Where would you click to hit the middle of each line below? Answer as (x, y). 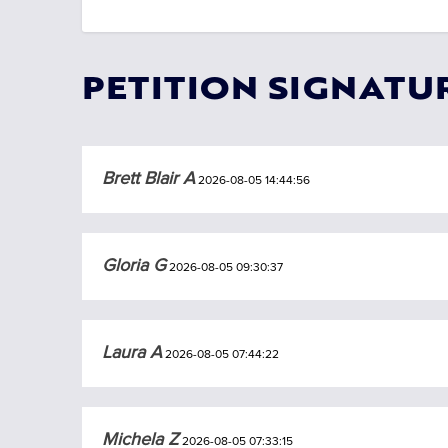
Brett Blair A (149, 178)
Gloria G (134, 265)
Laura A (132, 352)
